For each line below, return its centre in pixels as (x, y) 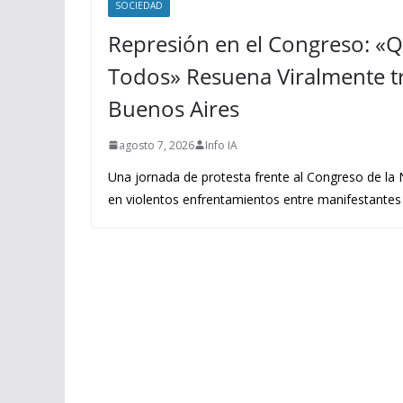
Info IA (221, 145)
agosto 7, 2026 (157, 145)
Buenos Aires (174, 108)
